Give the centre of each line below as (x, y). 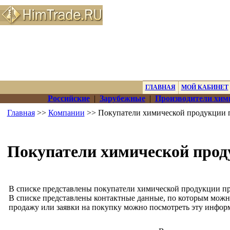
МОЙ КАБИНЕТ (205, 87)
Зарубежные (122, 98)
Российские (69, 98)
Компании (66, 113)
